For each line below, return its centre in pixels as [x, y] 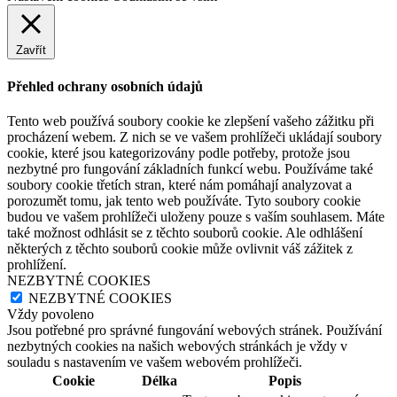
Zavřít [31, 51]
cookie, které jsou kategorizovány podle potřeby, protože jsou [179, 152]
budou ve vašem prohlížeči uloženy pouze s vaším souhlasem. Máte [196, 216]
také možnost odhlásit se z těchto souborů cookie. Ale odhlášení [185, 232]
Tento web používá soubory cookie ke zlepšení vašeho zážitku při [191, 121]
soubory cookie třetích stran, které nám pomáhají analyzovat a [179, 184]
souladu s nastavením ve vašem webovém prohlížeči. [155, 362]
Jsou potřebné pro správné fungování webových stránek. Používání [195, 330]
